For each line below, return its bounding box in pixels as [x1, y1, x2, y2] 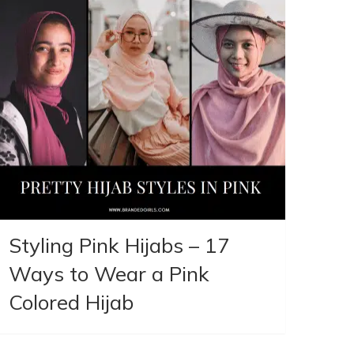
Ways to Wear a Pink [9, 261, 210, 288]
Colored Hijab [9, 289, 134, 316]
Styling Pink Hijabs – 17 [9, 232, 231, 259]
